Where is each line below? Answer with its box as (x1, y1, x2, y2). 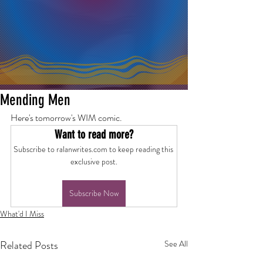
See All (164, 238, 188, 249)
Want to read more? (55, 127, 133, 141)
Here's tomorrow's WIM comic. (11, 111, 122, 124)
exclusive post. (70, 156, 117, 167)
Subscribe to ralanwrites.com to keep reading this (13, 143, 175, 155)
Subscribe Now (69, 187, 119, 199)
